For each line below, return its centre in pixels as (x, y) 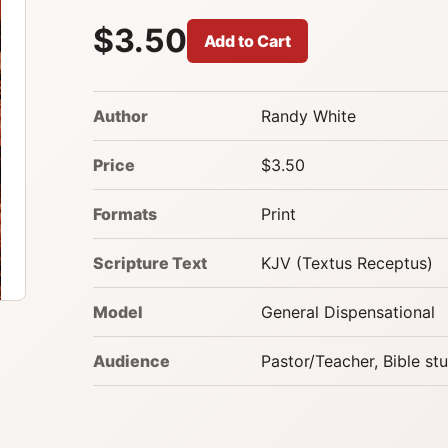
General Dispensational (347, 311)
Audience (131, 360)
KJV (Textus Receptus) (346, 262)
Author (120, 115)
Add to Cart (247, 40)
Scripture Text (149, 262)
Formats (124, 213)
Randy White (308, 115)
